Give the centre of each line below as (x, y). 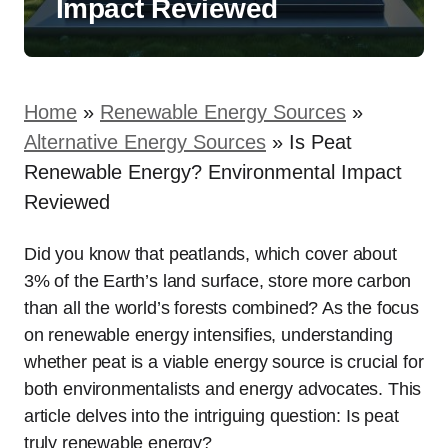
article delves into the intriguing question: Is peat (211, 416)
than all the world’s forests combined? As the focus (221, 308)
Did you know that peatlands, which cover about (210, 254)
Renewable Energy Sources (223, 112)
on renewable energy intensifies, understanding (208, 335)
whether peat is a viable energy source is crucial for (224, 362)
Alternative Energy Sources (145, 142)
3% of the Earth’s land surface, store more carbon (218, 281)
